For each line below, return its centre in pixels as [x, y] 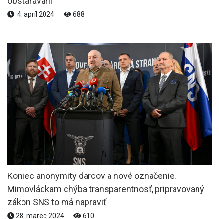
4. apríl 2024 [35, 14]
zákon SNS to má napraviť [57, 202]
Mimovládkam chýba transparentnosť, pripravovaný [106, 189]
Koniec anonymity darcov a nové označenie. [92, 175]
